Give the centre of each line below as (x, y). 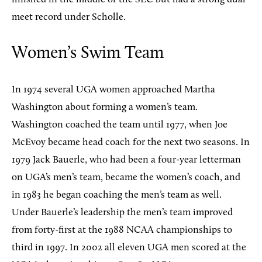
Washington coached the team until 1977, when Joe (120, 125)
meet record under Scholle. (69, 17)
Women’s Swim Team (88, 53)
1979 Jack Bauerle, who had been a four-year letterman (126, 160)
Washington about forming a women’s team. (105, 107)
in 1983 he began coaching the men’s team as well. (117, 195)
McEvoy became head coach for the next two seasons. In (131, 142)
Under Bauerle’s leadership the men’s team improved (122, 212)
